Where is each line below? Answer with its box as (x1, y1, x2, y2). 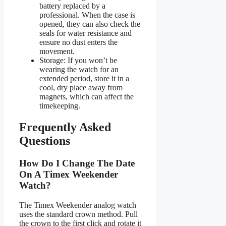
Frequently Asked (19, 121, 111, 134)
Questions (19, 134, 70, 148)
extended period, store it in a (39, 74, 129, 83)
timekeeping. (39, 101, 80, 110)
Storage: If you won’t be (39, 56, 117, 65)
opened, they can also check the (39, 20, 140, 29)
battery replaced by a (39, 2, 105, 11)
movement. (39, 47, 75, 56)
